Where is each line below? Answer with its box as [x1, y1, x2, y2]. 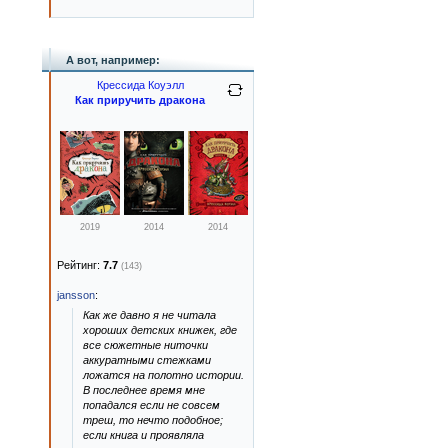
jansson [57, 289, 95, 301]
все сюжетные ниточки [83, 339, 208, 351]
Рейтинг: [57, 259, 103, 271]
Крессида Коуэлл [96, 79, 184, 91]
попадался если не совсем [83, 399, 220, 411]
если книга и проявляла [83, 429, 204, 441]
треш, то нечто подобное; [83, 414, 223, 426]
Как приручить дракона [75, 94, 205, 106]
